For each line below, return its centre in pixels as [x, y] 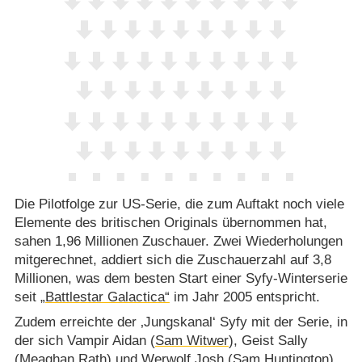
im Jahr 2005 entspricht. [244, 297]
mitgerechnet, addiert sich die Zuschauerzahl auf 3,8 [173, 259]
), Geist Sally [268, 341]
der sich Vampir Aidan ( [84, 341]
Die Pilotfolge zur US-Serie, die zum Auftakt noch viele [179, 204]
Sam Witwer [192, 341]
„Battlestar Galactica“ [105, 297]
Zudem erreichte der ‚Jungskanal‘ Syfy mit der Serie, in [181, 322]
